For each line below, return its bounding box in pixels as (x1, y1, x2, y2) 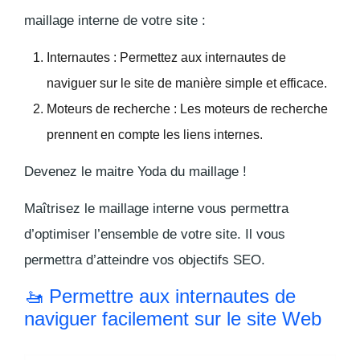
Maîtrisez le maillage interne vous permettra (24, 201, 288, 217)
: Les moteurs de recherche (170, 102, 328, 117)
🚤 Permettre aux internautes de (24, 285, 296, 308)
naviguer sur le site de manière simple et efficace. (47, 76, 327, 91)
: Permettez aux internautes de (110, 51, 286, 65)
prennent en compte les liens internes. (47, 128, 263, 142)
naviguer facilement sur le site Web (24, 308, 321, 330)
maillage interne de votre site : (24, 13, 206, 29)
